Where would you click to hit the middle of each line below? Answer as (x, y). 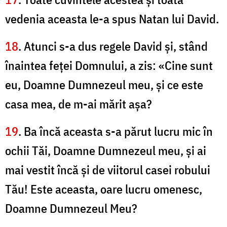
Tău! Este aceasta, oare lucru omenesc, (104, 189)
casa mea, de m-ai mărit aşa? (79, 104)
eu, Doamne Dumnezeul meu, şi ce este (104, 85)
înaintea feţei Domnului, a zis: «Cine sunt (109, 66)
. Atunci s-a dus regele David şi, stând (113, 46)
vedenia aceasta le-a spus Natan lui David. (112, 19)
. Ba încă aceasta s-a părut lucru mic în (116, 131)
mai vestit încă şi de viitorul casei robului (108, 170)
